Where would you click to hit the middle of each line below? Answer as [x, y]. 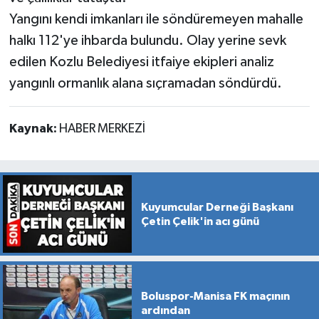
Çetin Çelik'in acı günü [200, 221]
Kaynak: [34, 129]
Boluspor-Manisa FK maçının [215, 296]
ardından [165, 310]
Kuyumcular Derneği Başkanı [217, 207]
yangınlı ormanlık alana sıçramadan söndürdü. [145, 84]
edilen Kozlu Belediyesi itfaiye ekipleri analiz [141, 62]
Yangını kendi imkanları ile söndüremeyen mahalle [156, 20]
